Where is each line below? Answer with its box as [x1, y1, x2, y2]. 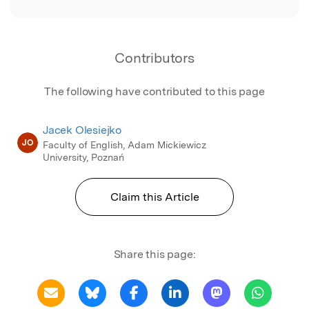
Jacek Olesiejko [43, 123, 121, 137]
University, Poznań [43, 151, 124, 163]
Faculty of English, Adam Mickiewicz [43, 139, 206, 150]
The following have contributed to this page [44, 84, 265, 98]
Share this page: [113, 247, 196, 261]
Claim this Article [110, 190, 199, 203]
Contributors [114, 49, 195, 66]
